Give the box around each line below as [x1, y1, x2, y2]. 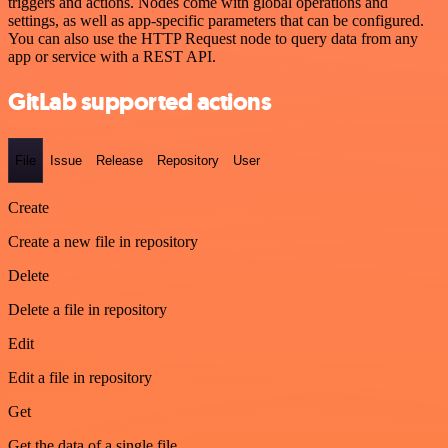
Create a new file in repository [8, 233, 198, 251]
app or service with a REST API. [8, 48, 216, 65]
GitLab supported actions [8, 85, 272, 118]
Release [96, 153, 143, 169]
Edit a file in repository [8, 369, 152, 387]
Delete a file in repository [8, 301, 167, 319]
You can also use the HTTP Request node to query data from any [8, 30, 418, 47]
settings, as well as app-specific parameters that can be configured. [8, 12, 424, 29]
